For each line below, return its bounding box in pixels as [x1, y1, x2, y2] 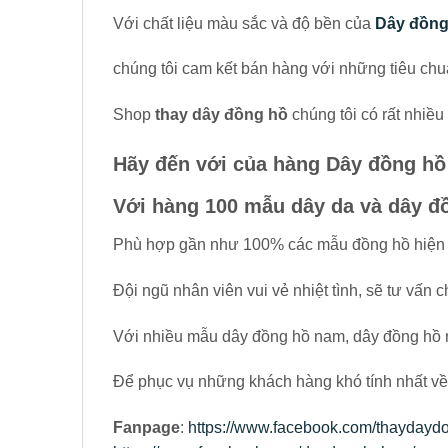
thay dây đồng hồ [155, 106, 288, 124]
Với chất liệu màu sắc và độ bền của [113, 14, 375, 32]
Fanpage [113, 419, 180, 437]
